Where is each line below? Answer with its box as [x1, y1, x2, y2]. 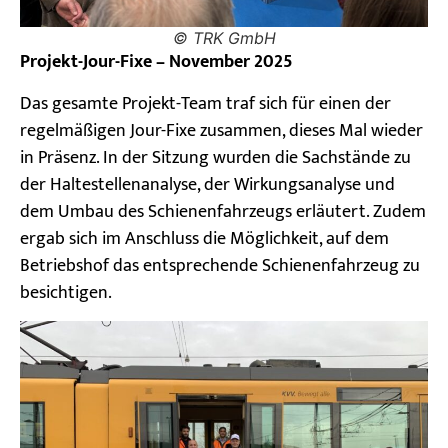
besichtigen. [20, 277, 112, 308]
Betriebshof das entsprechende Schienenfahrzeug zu [20, 250, 420, 281]
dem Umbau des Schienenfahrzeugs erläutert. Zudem [20, 196, 426, 227]
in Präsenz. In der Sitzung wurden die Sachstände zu [20, 142, 411, 173]
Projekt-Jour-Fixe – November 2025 [20, 47, 293, 78]
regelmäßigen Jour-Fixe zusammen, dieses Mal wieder [20, 115, 423, 146]
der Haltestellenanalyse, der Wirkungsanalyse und [20, 169, 395, 200]
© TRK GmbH [172, 28, 276, 49]
